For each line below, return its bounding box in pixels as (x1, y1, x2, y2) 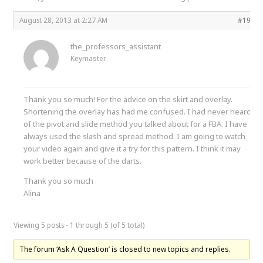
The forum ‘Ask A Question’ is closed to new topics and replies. (19, 244, 231, 254)
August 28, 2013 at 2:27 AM (19, 15, 108, 25)
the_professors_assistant (70, 41, 161, 52)
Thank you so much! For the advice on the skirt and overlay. (23, 93, 233, 104)
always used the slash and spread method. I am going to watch (23, 130, 246, 141)
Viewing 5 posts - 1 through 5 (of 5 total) (14, 220, 145, 230)
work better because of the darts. (23, 155, 142, 166)
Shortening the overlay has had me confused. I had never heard (23, 106, 252, 117)
